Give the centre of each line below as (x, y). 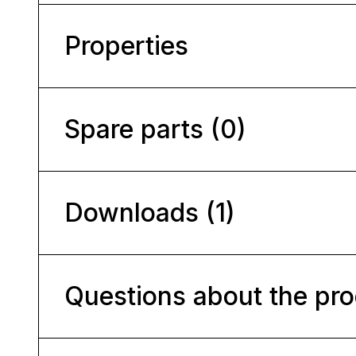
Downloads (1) (150, 212)
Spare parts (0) (155, 129)
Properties (126, 45)
